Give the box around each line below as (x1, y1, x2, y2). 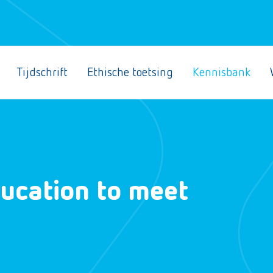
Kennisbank (193, 66, 250, 79)
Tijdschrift (16, 66, 68, 79)
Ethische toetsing (87, 66, 173, 79)
